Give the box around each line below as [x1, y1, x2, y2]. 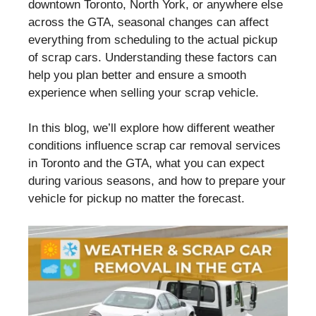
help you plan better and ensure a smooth [28, 68, 246, 82]
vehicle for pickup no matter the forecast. [28, 192, 245, 205]
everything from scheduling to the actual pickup [28, 32, 277, 47]
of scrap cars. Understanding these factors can [28, 50, 276, 64]
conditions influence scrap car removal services [28, 139, 281, 152]
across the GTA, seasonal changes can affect [28, 15, 269, 29]
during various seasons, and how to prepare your [28, 174, 286, 188]
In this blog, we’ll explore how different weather [28, 121, 275, 135]
